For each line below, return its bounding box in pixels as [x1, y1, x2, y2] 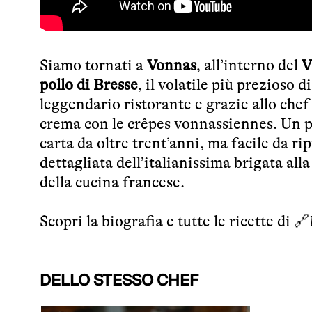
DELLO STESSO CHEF [40, 267, 198, 294]
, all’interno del [196, 56, 302, 74]
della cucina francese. [40, 173, 185, 191]
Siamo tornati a [40, 56, 147, 74]
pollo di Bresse [40, 76, 138, 93]
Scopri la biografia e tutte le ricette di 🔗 [40, 212, 309, 230]
